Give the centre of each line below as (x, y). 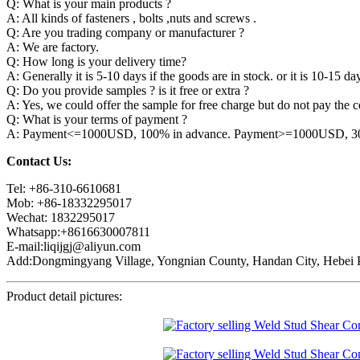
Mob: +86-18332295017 (69, 203)
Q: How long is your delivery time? (96, 62)
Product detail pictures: (64, 297)
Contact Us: (39, 162)
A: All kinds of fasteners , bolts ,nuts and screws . (131, 18)
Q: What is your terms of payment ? (97, 120)
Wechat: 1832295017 (61, 218)
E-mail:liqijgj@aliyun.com (74, 247)
